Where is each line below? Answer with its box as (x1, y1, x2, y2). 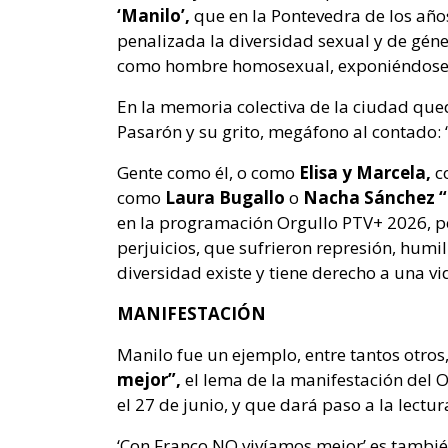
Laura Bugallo (161, 186, 285, 210)
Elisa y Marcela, (299, 161, 431, 185)
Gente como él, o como (117, 161, 299, 185)
